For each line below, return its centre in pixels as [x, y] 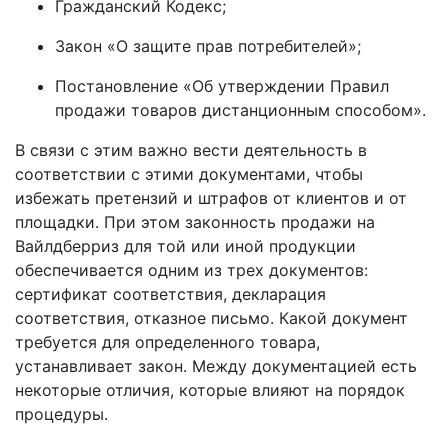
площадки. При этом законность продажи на [195, 222]
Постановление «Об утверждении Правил [222, 86]
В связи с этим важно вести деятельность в [191, 150]
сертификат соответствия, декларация [170, 294]
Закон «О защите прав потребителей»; [208, 46]
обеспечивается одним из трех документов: [191, 270]
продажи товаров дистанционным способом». [240, 110]
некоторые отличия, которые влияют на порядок [210, 390]
